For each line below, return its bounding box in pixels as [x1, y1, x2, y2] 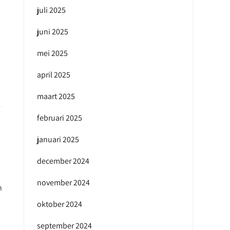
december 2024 [37, 156, 89, 166]
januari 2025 [37, 134, 79, 145]
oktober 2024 [37, 199, 82, 209]
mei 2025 [37, 48, 68, 59]
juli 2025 [37, 5, 66, 15]
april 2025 [37, 69, 70, 80]
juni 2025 [37, 26, 68, 37]
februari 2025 [37, 112, 82, 123]
